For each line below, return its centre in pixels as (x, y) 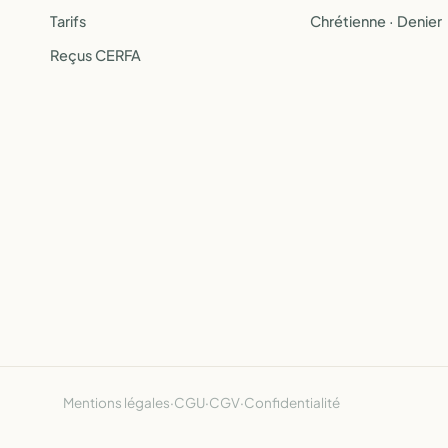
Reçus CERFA (95, 55)
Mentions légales (116, 402)
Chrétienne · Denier (376, 21)
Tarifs (68, 21)
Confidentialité (292, 402)
